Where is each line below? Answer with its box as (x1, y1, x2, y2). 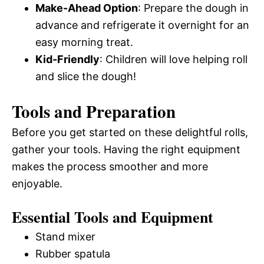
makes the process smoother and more (12, 160, 208, 173)
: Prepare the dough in (138, 2, 249, 14)
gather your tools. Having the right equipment (12, 143, 240, 156)
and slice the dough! (35, 70, 136, 82)
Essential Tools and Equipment (12, 206, 213, 228)
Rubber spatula (35, 247, 110, 260)
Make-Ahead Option (35, 2, 138, 14)
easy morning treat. (35, 36, 133, 48)
